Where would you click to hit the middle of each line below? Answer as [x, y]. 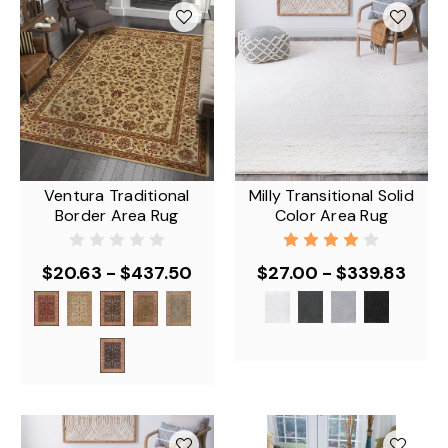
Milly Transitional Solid [331, 195]
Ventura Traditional [116, 195]
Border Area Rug [116, 215]
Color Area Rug [331, 215]
